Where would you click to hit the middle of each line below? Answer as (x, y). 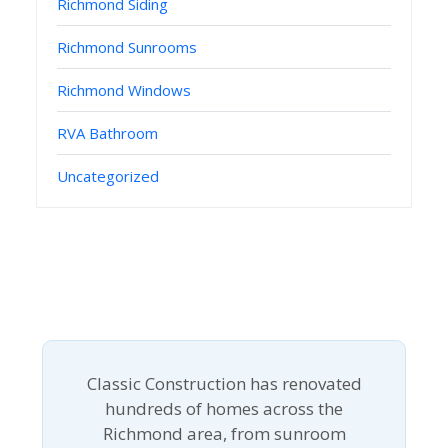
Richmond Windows (124, 90)
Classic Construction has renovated (224, 383)
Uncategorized (108, 176)
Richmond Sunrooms (127, 47)
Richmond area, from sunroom (224, 433)
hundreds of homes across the (224, 408)
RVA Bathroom (107, 133)
